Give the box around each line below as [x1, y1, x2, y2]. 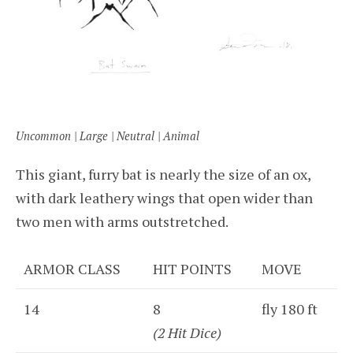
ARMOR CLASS [24, 258, 121, 278]
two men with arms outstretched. [16, 211, 229, 231]
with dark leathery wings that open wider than [16, 188, 313, 207]
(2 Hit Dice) [153, 322, 221, 342]
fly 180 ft [262, 299, 318, 318]
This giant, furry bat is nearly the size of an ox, [16, 164, 310, 184]
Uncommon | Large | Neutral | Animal [16, 128, 199, 143]
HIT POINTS [153, 258, 232, 278]
